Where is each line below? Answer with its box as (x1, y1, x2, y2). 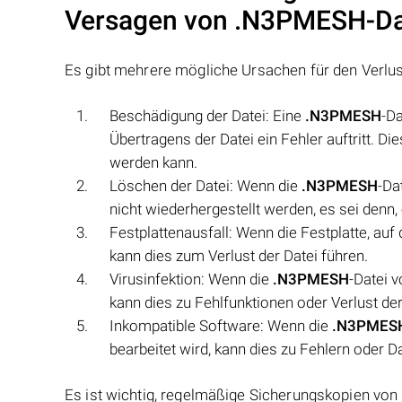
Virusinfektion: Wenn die (109, 270, 273, 288)
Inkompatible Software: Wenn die (109, 317, 332, 335)
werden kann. (109, 153, 197, 171)
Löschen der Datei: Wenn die (109, 177, 301, 195)
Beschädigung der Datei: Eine (109, 107, 305, 125)
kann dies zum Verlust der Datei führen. (109, 247, 368, 265)
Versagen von (65, 4, 234, 36)
